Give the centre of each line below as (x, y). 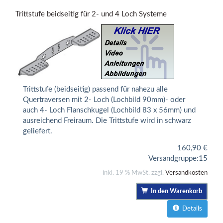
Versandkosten (186, 173)
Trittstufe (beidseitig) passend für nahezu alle (95, 90)
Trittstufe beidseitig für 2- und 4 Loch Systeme (91, 14)
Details (191, 209)
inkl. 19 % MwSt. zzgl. (134, 173)
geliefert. (38, 131)
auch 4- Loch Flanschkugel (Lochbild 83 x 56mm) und (109, 111)
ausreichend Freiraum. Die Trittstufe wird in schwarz (107, 121)
